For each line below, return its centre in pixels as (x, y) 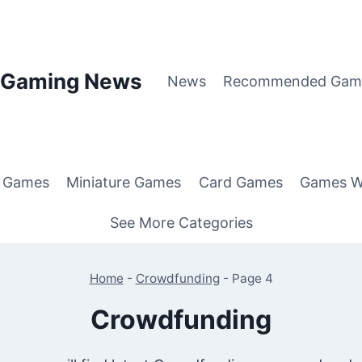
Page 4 (252, 278)
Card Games (240, 183)
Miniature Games (124, 183)
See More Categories (181, 222)
